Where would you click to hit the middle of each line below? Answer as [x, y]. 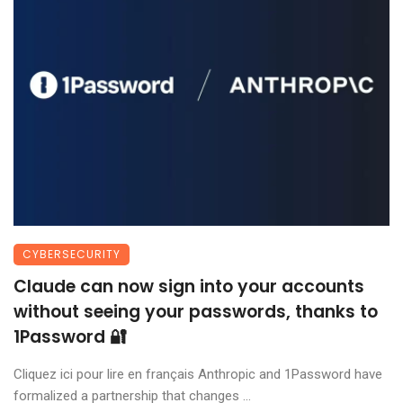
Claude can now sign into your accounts [189, 287]
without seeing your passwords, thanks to [196, 312]
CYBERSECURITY [72, 255]
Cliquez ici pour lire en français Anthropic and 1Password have [198, 375]
